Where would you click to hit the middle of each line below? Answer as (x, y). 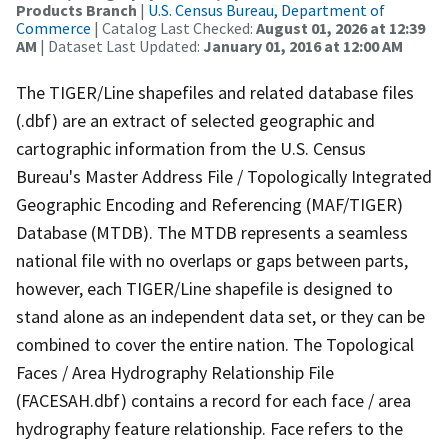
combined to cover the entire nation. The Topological (215, 344)
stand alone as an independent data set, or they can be (220, 316)
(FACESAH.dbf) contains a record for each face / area (213, 400)
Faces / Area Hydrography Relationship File (175, 372)
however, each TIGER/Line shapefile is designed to (204, 288)
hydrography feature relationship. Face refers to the (209, 428)
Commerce (53, 27)
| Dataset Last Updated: (120, 45)
